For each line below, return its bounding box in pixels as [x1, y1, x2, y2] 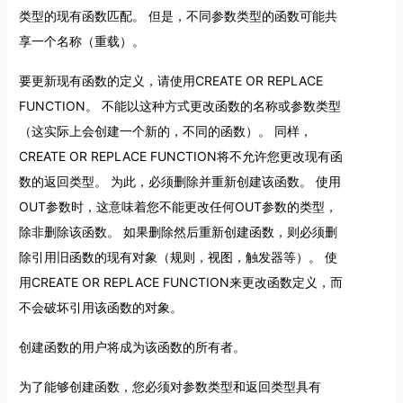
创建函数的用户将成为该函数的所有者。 [18, 339, 246, 355]
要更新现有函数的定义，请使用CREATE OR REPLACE [18, 73, 323, 89]
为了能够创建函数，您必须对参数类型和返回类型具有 [18, 379, 321, 395]
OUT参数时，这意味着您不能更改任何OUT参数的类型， [18, 199, 337, 215]
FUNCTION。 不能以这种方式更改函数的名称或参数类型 [18, 98, 341, 114]
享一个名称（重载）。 [18, 33, 145, 49]
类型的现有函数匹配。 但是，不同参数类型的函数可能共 [18, 8, 337, 24]
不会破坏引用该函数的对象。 [18, 300, 183, 316]
